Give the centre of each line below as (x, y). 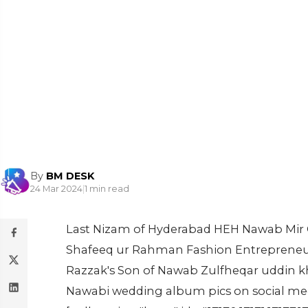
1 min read (107, 188)
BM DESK (70, 176)
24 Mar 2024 (56, 188)
